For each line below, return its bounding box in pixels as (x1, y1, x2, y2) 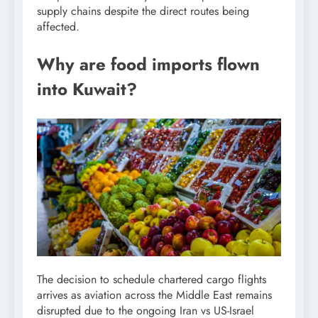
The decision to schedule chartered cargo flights (37, 270, 266, 287)
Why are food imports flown (37, 52, 260, 77)
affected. (37, 18, 79, 35)
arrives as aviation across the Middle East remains (37, 286, 272, 303)
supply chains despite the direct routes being (37, 3, 249, 20)
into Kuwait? (37, 77, 137, 102)
